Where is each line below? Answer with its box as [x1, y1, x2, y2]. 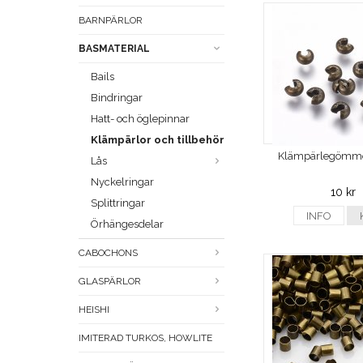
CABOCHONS [79, 247, 138, 259]
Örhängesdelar [91, 218, 164, 231]
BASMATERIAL [79, 43, 150, 55]
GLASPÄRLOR [79, 275, 141, 288]
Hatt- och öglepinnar [91, 113, 190, 126]
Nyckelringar [91, 176, 154, 189]
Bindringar [91, 92, 143, 105]
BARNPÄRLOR [79, 15, 143, 27]
